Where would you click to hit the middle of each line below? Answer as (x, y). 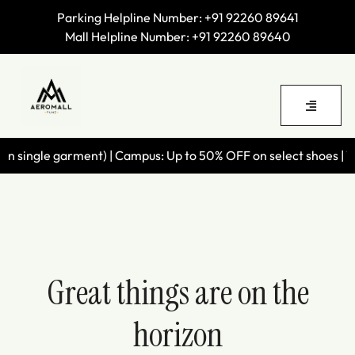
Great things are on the (177, 292)
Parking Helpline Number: (130, 17)
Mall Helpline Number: (128, 36)
